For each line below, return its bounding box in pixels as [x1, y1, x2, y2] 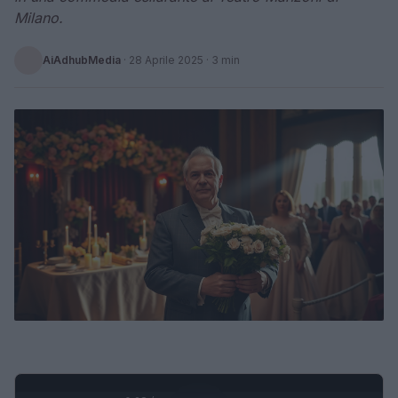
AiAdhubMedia [43, 53, 121, 67]
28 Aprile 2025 [129, 53, 203, 67]
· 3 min [203, 53, 240, 67]
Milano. [14, 9, 63, 27]
